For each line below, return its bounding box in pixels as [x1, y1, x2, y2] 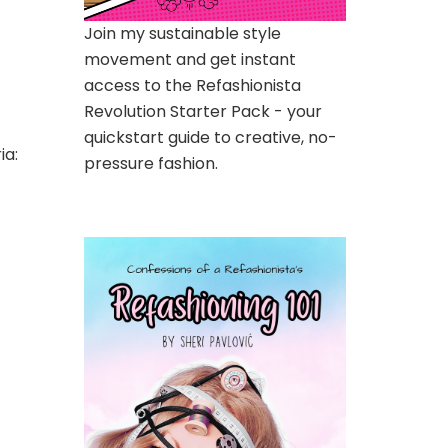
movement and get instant [83, 47, 296, 71]
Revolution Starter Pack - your [83, 99, 322, 123]
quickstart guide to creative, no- [83, 125, 337, 149]
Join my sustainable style [83, 21, 281, 45]
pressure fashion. [83, 151, 218, 175]
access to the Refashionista [83, 73, 301, 97]
